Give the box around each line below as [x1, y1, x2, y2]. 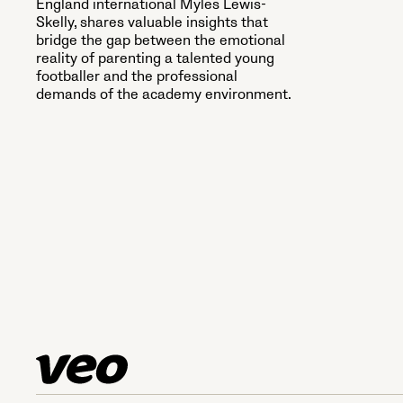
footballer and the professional [36, 67, 237, 85]
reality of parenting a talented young [36, 49, 274, 67]
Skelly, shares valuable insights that [36, 13, 268, 31]
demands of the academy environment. [36, 85, 291, 103]
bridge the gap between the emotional [36, 31, 285, 49]
